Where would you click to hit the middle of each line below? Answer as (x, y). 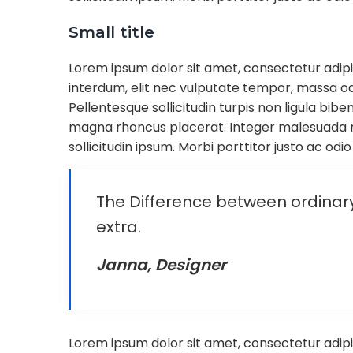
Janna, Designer (161, 265)
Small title (111, 32)
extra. (119, 227)
